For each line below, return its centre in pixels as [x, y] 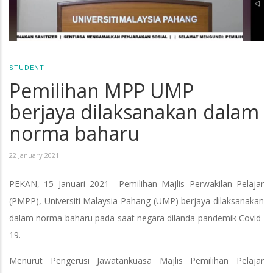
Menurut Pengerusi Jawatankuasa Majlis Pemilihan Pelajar [136, 261]
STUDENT [27, 68]
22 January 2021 [34, 155]
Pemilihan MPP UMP [101, 90]
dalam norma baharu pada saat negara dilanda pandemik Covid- [136, 218]
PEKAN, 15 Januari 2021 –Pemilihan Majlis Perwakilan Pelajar [136, 184]
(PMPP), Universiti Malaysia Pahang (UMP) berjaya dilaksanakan [136, 201]
